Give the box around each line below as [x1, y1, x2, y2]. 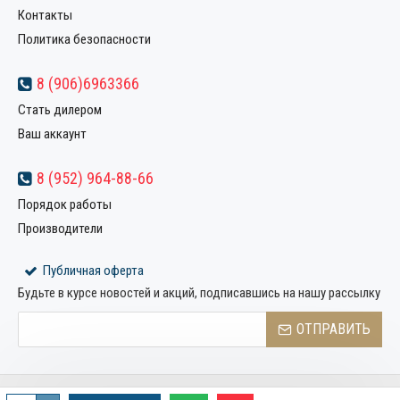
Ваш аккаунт [18, 126, 87, 142]
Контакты [18, 7, 72, 23]
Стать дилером [18, 102, 102, 118]
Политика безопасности [18, 31, 151, 47]
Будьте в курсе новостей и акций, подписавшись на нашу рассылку [18, 285, 380, 301]
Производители [18, 221, 103, 237]
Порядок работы [18, 196, 112, 212]
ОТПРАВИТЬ [296, 321, 371, 337]
